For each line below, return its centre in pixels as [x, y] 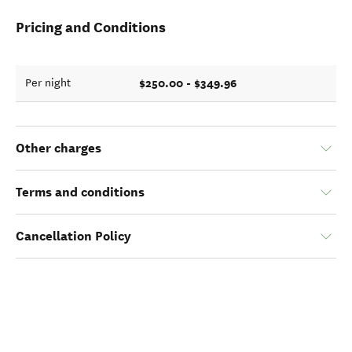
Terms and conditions [80, 192]
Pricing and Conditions [91, 27]
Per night [48, 83]
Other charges [59, 148]
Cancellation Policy [73, 236]
